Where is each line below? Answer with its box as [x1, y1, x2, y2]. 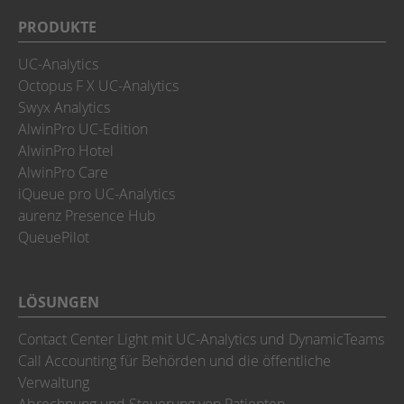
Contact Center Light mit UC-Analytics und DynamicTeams [18, 329, 384, 349]
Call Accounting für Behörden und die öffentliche [18, 351, 331, 371]
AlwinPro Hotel [18, 141, 114, 161]
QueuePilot [18, 227, 89, 247]
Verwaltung [18, 372, 89, 392]
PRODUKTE [18, 17, 96, 37]
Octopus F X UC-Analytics [18, 76, 179, 96]
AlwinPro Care [18, 162, 108, 182]
